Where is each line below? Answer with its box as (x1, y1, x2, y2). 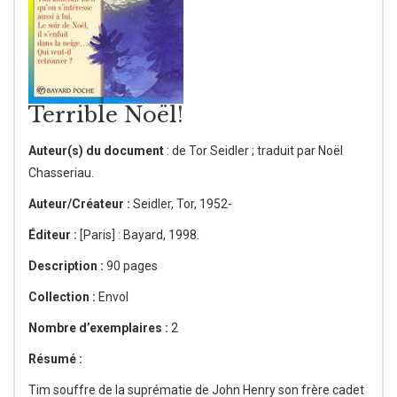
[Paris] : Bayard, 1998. (80, 228, 199, 242)
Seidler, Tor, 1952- (130, 197, 232, 211)
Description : (28, 259, 106, 273)
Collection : (28, 290, 98, 304)
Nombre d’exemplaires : (28, 321, 168, 335)
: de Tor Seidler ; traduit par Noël (164, 144, 343, 158)
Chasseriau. (28, 166, 94, 180)
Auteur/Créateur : (28, 197, 130, 211)
